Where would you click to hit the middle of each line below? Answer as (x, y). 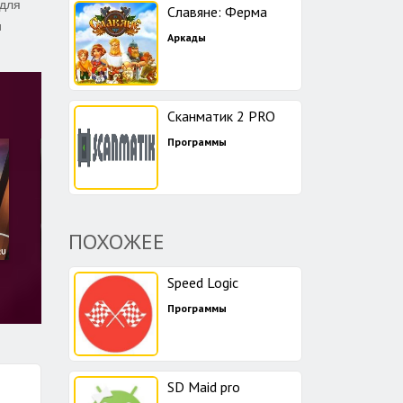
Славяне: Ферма (217, 12)
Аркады (187, 37)
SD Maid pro (204, 387)
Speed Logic (203, 282)
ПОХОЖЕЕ (116, 242)
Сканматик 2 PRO (221, 116)
